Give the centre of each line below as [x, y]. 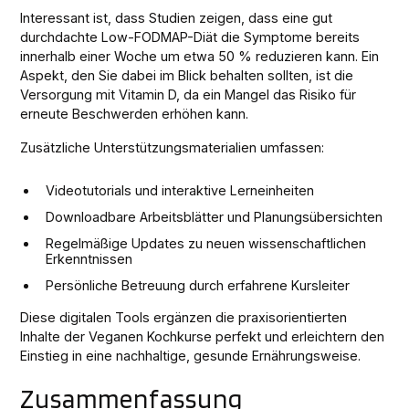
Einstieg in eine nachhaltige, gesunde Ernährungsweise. [191, 355]
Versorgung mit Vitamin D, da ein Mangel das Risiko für [189, 94]
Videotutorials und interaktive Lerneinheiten [180, 190]
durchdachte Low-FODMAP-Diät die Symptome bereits [190, 37]
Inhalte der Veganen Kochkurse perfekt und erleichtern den [203, 336]
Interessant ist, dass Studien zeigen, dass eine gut [177, 17]
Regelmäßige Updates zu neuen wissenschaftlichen [206, 243]
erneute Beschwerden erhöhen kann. [135, 113]
